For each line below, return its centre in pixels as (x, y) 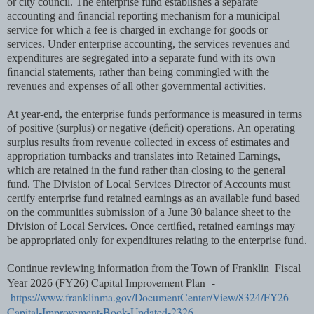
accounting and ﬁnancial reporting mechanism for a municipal (143, 15)
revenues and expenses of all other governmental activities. (136, 86)
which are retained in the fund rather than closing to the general (146, 170)
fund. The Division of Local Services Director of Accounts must (149, 184)
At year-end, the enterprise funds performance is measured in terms (155, 114)
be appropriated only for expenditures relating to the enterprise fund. (157, 240)
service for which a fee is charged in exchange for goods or (137, 29)
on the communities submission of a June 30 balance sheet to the (149, 212)
